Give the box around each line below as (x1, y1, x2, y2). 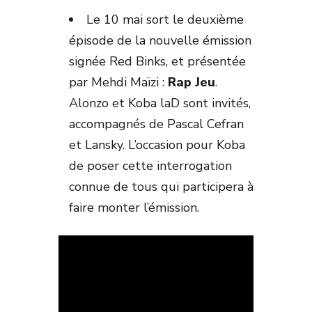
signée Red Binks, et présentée (69, 52, 246, 70)
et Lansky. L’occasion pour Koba (69, 136, 245, 153)
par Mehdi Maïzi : (69, 73, 168, 91)
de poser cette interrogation (69, 157, 232, 174)
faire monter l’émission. (69, 198, 203, 216)
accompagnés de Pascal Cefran (69, 115, 244, 132)
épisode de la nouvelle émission (69, 31, 251, 49)
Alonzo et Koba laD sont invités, (69, 94, 251, 111)
